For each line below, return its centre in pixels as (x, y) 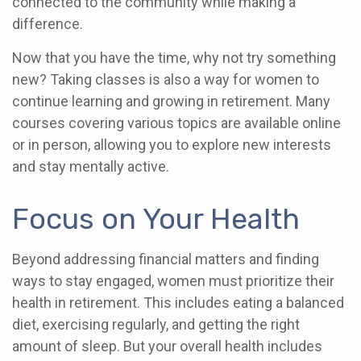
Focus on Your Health (156, 219)
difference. (48, 24)
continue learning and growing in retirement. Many (171, 101)
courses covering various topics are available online (176, 123)
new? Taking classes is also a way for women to (166, 79)
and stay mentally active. (91, 166)
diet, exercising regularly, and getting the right (156, 324)
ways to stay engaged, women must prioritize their (173, 281)
